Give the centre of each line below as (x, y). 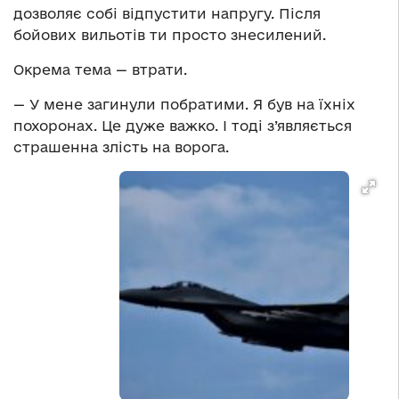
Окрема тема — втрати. (100, 69)
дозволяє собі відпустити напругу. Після (167, 13)
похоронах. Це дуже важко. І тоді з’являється (183, 125)
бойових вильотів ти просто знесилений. (170, 34)
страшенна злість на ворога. (121, 147)
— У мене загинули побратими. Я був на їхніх (184, 104)
